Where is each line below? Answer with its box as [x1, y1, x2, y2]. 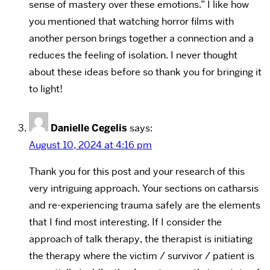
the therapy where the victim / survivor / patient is [29, 249, 254, 262]
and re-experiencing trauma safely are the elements [29, 198, 260, 212]
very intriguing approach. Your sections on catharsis [29, 181, 259, 195]
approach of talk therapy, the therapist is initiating [29, 232, 253, 245]
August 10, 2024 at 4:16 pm [29, 138, 152, 151]
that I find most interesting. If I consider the [29, 215, 222, 228]
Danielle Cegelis [51, 121, 127, 134]
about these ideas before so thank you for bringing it [29, 65, 262, 78]
